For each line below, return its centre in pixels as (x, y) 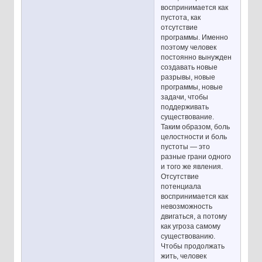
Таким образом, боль (196, 127)
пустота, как (181, 18)
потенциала (181, 187)
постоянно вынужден (196, 58)
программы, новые (192, 87)
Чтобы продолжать (193, 247)
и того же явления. (192, 167)
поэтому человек (189, 48)
